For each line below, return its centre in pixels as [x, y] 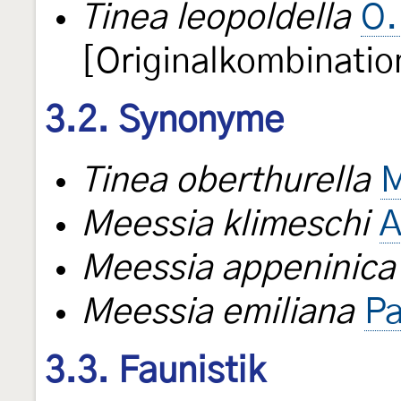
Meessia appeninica [238, 269]
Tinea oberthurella [225, 182]
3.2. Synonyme [164, 120]
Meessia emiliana [217, 313]
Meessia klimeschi [225, 226]
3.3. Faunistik [155, 372]
